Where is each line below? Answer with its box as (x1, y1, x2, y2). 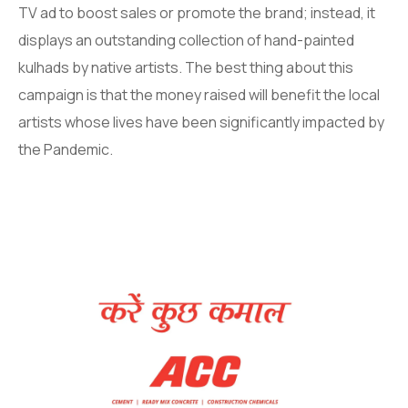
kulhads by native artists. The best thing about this (18, 57, 353, 78)
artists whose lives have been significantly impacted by (18, 112, 384, 133)
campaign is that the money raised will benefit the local (18, 85, 380, 106)
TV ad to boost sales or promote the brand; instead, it (18, 3, 375, 24)
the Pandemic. (18, 139, 113, 160)
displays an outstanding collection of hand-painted (18, 30, 354, 51)
